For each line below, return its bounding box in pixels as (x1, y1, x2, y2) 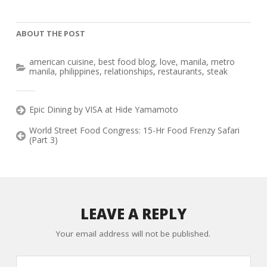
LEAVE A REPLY (80, 204, 187, 224)
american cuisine (29, 56, 94, 68)
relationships (104, 66, 153, 77)
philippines (59, 66, 100, 77)
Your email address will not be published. (56, 228, 211, 240)
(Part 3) (29, 134, 58, 146)
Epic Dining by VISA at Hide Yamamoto (29, 104, 178, 116)
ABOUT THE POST (15, 28, 85, 39)
